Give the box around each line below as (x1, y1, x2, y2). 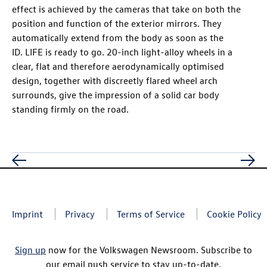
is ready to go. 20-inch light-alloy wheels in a (43, 46, 232, 58)
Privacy (65, 208, 95, 221)
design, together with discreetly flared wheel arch (12, 74, 218, 87)
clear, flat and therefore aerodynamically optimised (12, 60, 224, 73)
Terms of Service (117, 208, 185, 221)
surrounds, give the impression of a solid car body (12, 89, 219, 101)
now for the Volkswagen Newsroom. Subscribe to (46, 244, 252, 256)
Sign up (15, 244, 46, 256)
